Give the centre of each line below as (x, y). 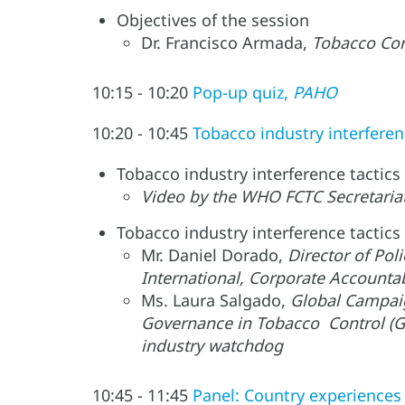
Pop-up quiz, (243, 93)
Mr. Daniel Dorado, (214, 255)
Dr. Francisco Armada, (226, 43)
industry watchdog (212, 346)
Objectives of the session (213, 20)
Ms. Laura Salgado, (216, 301)
